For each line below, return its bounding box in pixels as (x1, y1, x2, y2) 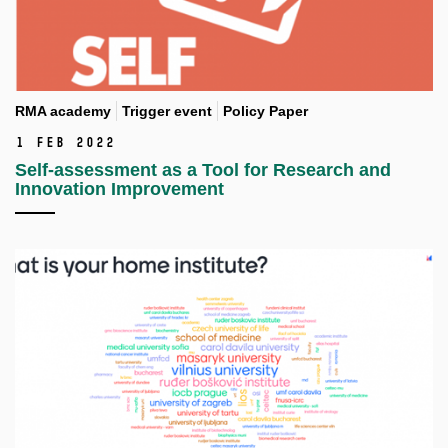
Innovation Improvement (15, 179, 224, 200)
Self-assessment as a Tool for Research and (15, 160, 391, 181)
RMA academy (15, 103, 111, 120)
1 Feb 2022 (15, 134, 115, 152)
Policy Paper (223, 103, 308, 120)
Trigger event (122, 103, 212, 120)
